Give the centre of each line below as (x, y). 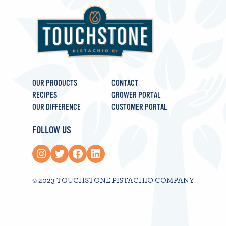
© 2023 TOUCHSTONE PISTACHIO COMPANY (113, 180)
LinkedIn (93, 153)
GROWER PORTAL (136, 95)
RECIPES (45, 95)
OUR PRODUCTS (55, 83)
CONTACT (125, 83)
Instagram (40, 153)
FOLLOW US (52, 130)
